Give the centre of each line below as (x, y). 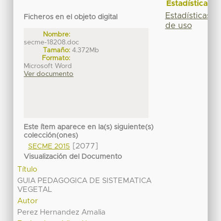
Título (28, 170)
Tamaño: (57, 50)
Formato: (56, 58)
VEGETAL (35, 190)
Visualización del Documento (73, 157)
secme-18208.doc (52, 42)
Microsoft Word (48, 66)
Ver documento (49, 74)
